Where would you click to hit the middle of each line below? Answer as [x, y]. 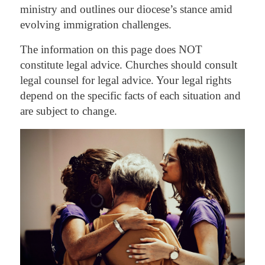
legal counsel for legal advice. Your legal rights [125, 80]
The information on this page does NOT [111, 50]
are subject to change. [68, 111]
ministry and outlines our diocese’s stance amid [126, 9]
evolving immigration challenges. [96, 25]
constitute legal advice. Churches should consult [128, 65]
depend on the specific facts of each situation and [130, 96]
